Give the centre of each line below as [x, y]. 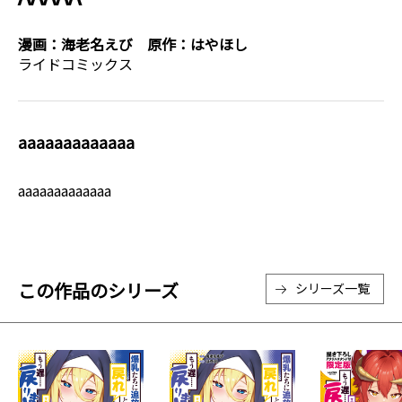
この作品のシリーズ [98, 290]
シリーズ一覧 [332, 288]
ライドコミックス [75, 64]
